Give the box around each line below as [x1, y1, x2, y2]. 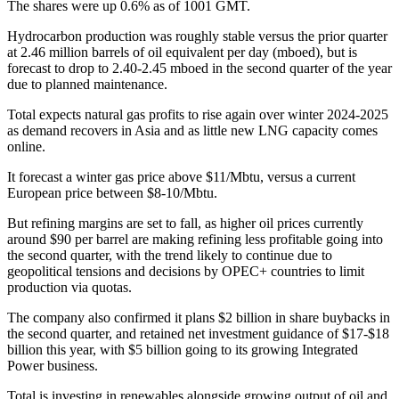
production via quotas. [7, 280, 132, 296]
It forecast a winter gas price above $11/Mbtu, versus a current [7, 169, 355, 185]
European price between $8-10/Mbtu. [7, 185, 217, 201]
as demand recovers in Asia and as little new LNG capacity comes [7, 123, 378, 139]
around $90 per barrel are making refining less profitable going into [7, 232, 383, 248]
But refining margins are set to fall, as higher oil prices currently [7, 216, 363, 232]
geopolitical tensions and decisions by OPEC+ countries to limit [7, 264, 364, 280]
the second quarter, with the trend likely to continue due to [7, 248, 332, 264]
